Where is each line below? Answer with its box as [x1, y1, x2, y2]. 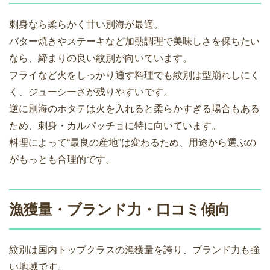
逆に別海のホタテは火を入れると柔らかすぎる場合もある [9, 104, 260, 115]
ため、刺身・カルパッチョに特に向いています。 [9, 121, 221, 131]
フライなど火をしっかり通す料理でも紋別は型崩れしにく [9, 70, 260, 81]
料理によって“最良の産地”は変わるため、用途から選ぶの [9, 137, 256, 148]
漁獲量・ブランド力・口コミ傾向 [9, 201, 230, 218]
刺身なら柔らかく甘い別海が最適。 [9, 19, 163, 30]
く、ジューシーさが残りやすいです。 [9, 87, 173, 98]
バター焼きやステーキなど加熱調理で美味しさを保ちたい [9, 36, 260, 47]
